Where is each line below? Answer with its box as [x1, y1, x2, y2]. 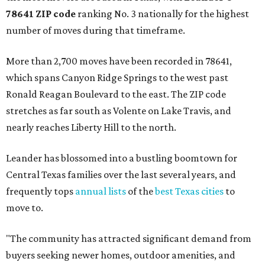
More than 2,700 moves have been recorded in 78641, [6, 55, 232, 67]
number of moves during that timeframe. [6, 24, 185, 37]
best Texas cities [155, 185, 224, 198]
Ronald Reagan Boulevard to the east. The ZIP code [6, 88, 226, 101]
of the [126, 185, 155, 198]
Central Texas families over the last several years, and [6, 169, 236, 181]
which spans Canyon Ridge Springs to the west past [6, 72, 228, 84]
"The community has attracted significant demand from [6, 232, 251, 245]
